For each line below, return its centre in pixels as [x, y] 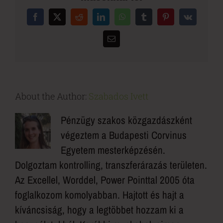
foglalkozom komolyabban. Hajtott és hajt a [100, 195]
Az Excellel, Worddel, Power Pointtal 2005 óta [105, 180]
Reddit [89, 20]
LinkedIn [114, 20]
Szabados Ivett [118, 96]
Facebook [50, 20]
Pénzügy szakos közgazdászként [126, 120]
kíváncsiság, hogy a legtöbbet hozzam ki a [99, 210]
